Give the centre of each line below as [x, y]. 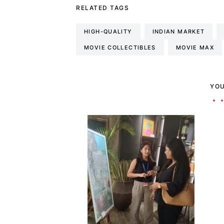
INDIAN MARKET [178, 31]
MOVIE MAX [195, 47]
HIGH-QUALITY [108, 31]
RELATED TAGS [102, 7]
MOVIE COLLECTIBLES [120, 47]
